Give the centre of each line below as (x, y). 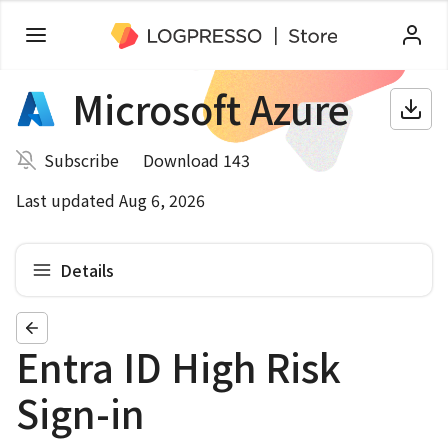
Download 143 (196, 160)
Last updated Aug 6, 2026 (110, 200)
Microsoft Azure (211, 108)
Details (87, 269)
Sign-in (80, 412)
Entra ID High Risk (178, 366)
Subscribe (81, 160)
